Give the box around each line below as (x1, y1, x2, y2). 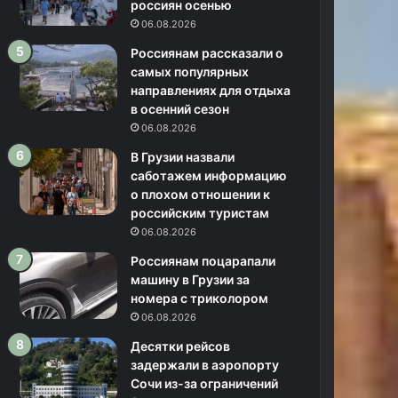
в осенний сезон (131, 101, 230, 116)
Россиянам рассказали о (131, 45, 284, 60)
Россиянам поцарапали (131, 253, 276, 268)
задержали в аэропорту (131, 357, 280, 372)
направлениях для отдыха (131, 83, 291, 98)
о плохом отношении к (131, 187, 271, 202)
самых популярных (131, 64, 250, 79)
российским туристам (131, 205, 270, 220)
